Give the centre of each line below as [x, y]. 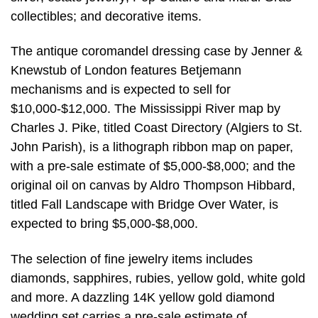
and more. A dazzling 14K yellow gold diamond [143, 298]
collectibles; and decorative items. [106, 16]
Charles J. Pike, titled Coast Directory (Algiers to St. [157, 128]
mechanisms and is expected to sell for [121, 90]
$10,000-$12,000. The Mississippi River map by [146, 109]
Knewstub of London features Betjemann [126, 71]
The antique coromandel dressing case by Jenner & [157, 51]
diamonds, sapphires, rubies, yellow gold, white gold [158, 279]
